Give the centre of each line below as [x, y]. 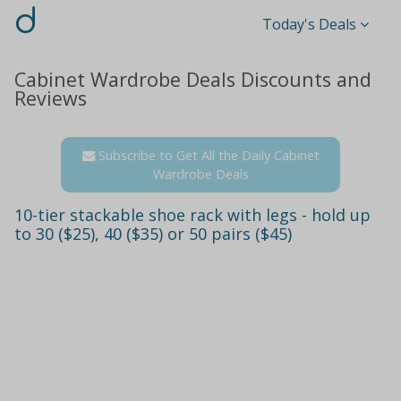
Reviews [51, 98]
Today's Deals [309, 24]
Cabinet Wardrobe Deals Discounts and [193, 79]
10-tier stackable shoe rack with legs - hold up [192, 214]
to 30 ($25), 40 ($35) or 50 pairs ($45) [153, 233]
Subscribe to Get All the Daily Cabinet [207, 156]
